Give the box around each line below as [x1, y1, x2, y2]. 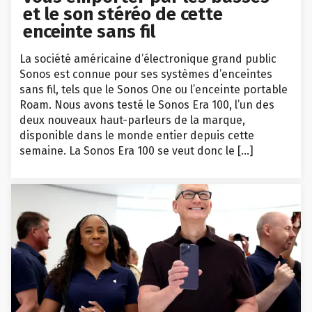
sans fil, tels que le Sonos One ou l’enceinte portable [19, 82, 288, 96]
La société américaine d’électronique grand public [19, 52, 276, 65]
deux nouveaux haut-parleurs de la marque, [19, 113, 245, 127]
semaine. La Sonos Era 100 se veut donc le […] [19, 143, 253, 157]
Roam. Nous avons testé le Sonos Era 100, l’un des [19, 97, 274, 111]
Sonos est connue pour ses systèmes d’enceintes [19, 67, 272, 81]
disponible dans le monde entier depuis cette [19, 128, 254, 142]
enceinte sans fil [23, 20, 156, 42]
